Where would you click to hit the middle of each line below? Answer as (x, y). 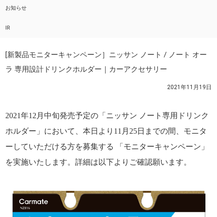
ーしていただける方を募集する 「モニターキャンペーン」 (107, 146)
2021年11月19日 (189, 87)
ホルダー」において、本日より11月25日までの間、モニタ (106, 131)
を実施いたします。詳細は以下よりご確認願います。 (99, 162)
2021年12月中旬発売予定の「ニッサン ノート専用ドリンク (107, 115)
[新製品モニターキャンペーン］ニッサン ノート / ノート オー (106, 54)
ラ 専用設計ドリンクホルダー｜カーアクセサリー (86, 69)
